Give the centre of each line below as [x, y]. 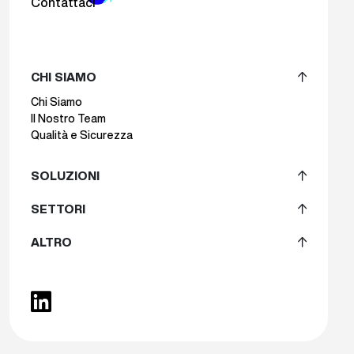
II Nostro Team [68, 118]
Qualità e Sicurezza [81, 135]
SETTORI [58, 209]
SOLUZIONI [65, 175]
